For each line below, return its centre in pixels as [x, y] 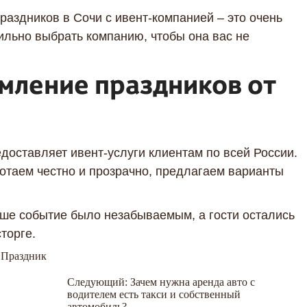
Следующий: [97, 282]
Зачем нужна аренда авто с [193, 282]
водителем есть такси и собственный [154, 294]
